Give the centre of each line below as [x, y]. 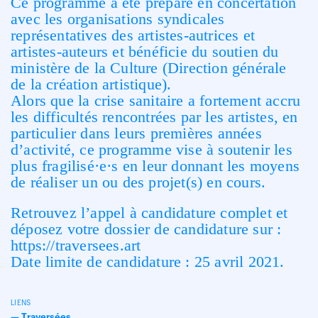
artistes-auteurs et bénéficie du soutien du [145, 51]
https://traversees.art [76, 245]
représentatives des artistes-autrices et [133, 35]
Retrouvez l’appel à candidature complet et [149, 213]
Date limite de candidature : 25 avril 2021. [148, 262]
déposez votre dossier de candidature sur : [146, 229]
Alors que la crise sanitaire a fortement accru [156, 100]
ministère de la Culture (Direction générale [149, 68]
